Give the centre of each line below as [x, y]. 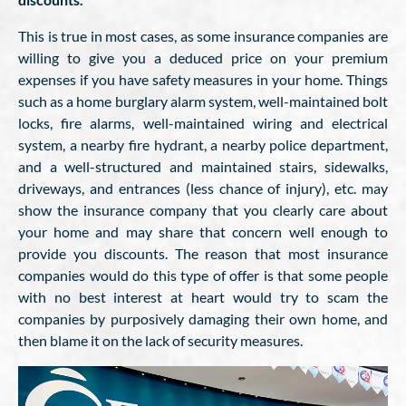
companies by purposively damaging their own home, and [203, 319]
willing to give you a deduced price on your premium [203, 58]
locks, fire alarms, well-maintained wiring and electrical [203, 123]
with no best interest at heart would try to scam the [203, 297]
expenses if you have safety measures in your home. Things [203, 79]
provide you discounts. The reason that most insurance [203, 253]
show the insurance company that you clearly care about [203, 210]
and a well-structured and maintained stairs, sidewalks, [203, 166]
